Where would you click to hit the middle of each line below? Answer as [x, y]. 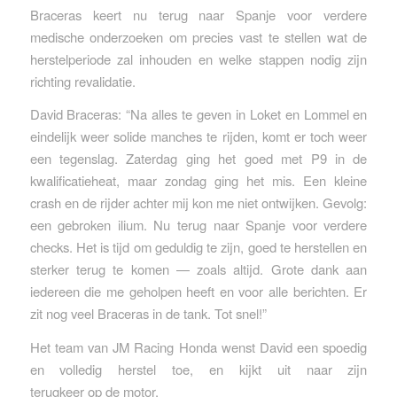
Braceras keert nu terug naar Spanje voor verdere [198, 14]
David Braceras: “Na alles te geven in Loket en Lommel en [198, 114]
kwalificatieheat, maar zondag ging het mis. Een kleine [198, 181]
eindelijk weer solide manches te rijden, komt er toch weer [198, 136]
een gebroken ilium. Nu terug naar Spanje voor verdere [198, 225]
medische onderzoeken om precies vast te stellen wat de [198, 36]
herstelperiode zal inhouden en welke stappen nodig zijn [198, 58]
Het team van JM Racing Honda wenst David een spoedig [198, 347]
